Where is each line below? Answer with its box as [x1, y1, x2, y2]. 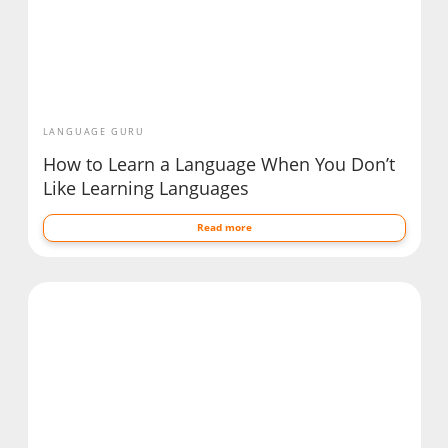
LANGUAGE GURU [42, 125, 145, 139]
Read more [196, 220, 252, 235]
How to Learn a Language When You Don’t [42, 152, 395, 177]
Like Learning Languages [42, 176, 249, 201]
